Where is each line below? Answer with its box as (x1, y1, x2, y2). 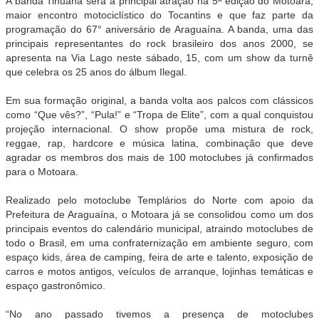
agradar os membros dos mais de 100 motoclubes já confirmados (6, 151, 313, 163)
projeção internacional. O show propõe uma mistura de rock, (6, 122, 313, 135)
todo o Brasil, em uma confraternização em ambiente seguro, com (6, 236, 313, 249)
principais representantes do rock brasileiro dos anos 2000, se (6, 37, 313, 49)
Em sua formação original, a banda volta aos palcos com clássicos (6, 94, 313, 106)
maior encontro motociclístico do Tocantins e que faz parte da (6, 9, 313, 21)
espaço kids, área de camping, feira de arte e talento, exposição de (6, 251, 313, 263)
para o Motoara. (6, 165, 78, 177)
